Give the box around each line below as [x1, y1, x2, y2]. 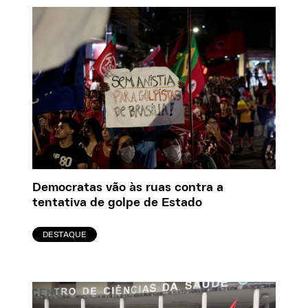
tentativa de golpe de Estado [32, 196, 203, 209]
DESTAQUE [43, 230, 87, 239]
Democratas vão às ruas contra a [32, 181, 224, 194]
